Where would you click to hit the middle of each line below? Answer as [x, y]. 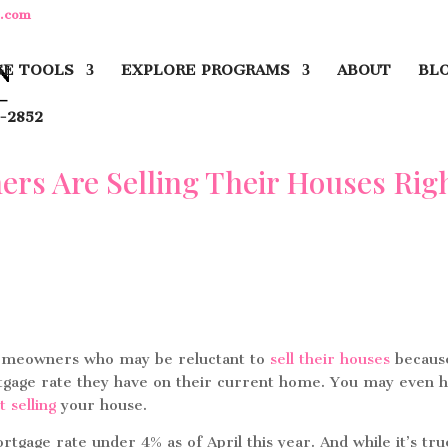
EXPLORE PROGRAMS [206, 70]
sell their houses [330, 359]
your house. [102, 405]
